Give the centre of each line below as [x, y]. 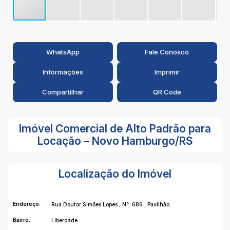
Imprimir [167, 72]
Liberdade [64, 221]
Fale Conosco [167, 52]
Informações [63, 72]
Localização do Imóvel [115, 174]
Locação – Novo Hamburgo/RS [115, 141]
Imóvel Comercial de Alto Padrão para [115, 129]
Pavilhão [158, 205]
